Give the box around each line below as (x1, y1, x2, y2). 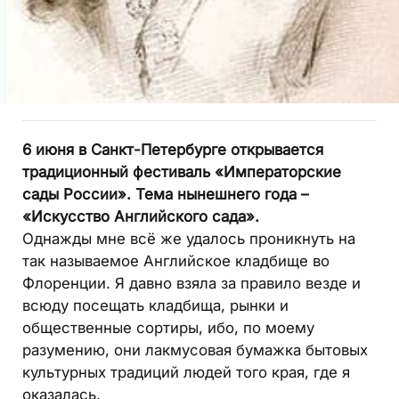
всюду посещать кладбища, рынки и (22, 296, 289, 314)
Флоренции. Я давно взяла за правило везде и (22, 273, 361, 292)
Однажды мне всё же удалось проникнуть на (22, 229, 355, 248)
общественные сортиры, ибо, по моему (22, 318, 314, 337)
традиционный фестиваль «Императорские (22, 162, 341, 181)
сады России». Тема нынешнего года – (22, 184, 308, 203)
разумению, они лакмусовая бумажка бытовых (22, 340, 368, 359)
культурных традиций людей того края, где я (22, 362, 350, 381)
